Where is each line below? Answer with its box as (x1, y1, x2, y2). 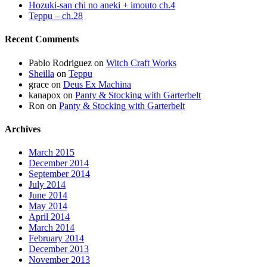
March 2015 (29, 147, 74, 158)
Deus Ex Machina (63, 79, 131, 89)
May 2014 (29, 201, 67, 212)
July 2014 (29, 179, 66, 190)
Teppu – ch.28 (29, 11, 83, 21)
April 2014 (29, 212, 70, 222)
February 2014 (29, 233, 84, 244)
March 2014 (29, 222, 74, 233)
